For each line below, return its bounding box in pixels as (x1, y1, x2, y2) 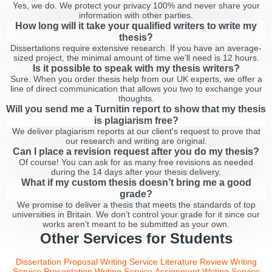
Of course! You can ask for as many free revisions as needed (19, 157, 253, 167)
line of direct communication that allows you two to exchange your (10, 84, 262, 93)
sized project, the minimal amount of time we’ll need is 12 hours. (13, 53, 259, 63)
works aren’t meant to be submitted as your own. (42, 219, 229, 229)
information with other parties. (79, 10, 193, 20)
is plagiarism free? (93, 115, 178, 126)
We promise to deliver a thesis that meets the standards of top (16, 200, 256, 209)
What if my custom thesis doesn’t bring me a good (21, 177, 251, 188)
